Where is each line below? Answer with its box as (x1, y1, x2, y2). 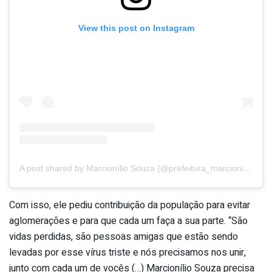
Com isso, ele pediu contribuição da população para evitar (9, 197, 250, 212)
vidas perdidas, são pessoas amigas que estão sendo (9, 229, 238, 244)
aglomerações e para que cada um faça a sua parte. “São (9, 213, 248, 228)
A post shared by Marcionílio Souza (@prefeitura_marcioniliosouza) (243, 163, 252, 173)
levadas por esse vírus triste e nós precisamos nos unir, (9, 245, 246, 260)
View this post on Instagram (78, 23, 194, 33)
